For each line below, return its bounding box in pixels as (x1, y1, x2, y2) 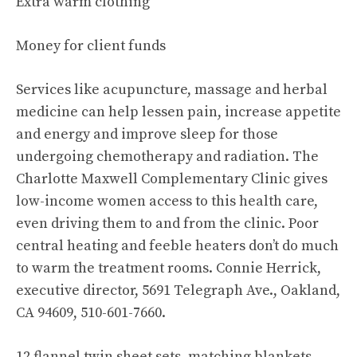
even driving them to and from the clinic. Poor (16, 214, 319, 233)
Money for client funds (16, 37, 166, 55)
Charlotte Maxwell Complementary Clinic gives (16, 170, 328, 188)
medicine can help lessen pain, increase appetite (16, 103, 341, 121)
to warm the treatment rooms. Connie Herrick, (16, 259, 321, 277)
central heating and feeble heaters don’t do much (16, 237, 339, 255)
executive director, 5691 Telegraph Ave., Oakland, (16, 281, 340, 300)
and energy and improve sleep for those (16, 125, 278, 143)
